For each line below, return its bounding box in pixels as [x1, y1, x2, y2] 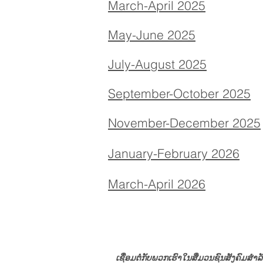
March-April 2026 [108, 176, 205, 191]
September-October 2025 [108, 86, 251, 101]
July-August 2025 [108, 56, 207, 72]
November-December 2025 [108, 115, 261, 130]
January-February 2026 [108, 146, 240, 161]
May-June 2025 [108, 27, 195, 42]
